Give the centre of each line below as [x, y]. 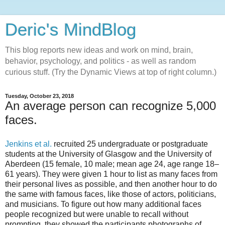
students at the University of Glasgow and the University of [108, 154]
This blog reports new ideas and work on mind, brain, [99, 50]
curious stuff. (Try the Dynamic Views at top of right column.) [111, 72]
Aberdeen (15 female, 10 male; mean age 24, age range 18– [112, 164]
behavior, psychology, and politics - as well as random [100, 61]
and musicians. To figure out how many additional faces [103, 204]
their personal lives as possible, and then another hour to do [111, 184]
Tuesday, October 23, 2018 [39, 96]
